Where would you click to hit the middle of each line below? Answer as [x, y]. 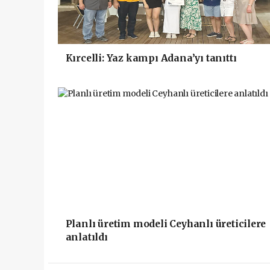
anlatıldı [86, 237]
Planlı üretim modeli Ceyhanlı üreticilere [166, 224]
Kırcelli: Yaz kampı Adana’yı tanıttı [151, 58]
